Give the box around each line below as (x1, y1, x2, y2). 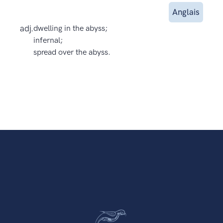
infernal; (33, 35, 63, 45)
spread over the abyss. (33, 47, 111, 57)
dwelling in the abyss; (33, 23, 108, 33)
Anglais (172, 7, 200, 17)
